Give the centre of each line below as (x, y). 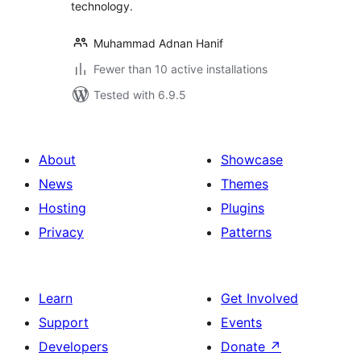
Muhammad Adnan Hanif (158, 43)
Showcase (252, 160)
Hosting (62, 208)
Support (64, 322)
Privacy (61, 232)
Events (241, 322)
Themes (245, 184)
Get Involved (259, 298)
